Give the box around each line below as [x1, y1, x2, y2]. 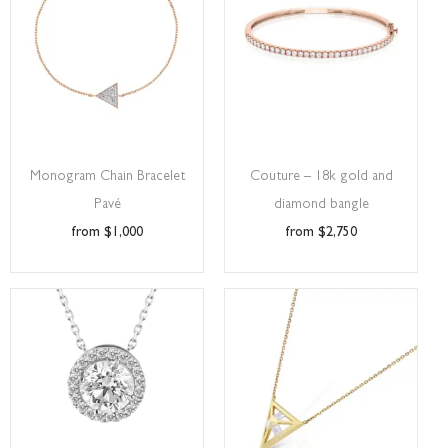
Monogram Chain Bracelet [29, 170, 185, 185]
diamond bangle [273, 198, 369, 213]
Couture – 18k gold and [249, 170, 393, 185]
